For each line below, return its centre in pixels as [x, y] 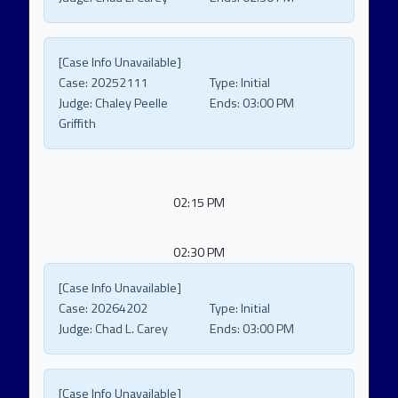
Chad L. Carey [130, 329]
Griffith [77, 124]
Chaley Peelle [130, 103]
